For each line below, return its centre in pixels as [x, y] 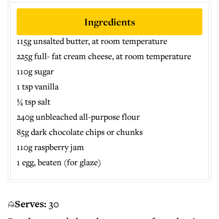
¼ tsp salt [33, 101]
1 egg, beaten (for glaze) [59, 162]
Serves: [31, 204]
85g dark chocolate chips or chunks [80, 132]
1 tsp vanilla [38, 86]
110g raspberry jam [50, 147]
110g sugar [35, 71]
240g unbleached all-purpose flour [78, 117]
